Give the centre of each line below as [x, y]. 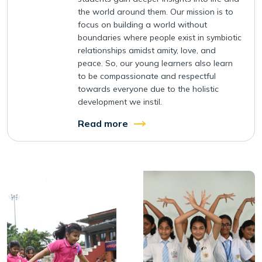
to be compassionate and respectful [147, 76]
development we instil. [120, 102]
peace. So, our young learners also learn [155, 63]
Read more [103, 124]
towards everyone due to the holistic [148, 89]
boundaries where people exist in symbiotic [160, 38]
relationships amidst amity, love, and [147, 51]
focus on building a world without [142, 25]
